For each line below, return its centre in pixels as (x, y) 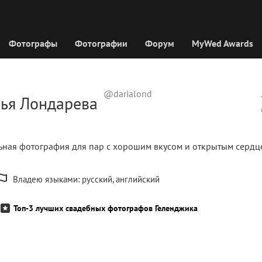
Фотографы (33, 43)
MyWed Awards (223, 43)
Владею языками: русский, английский (86, 179)
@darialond (128, 94)
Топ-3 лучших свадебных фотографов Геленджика (106, 208)
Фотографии (101, 43)
